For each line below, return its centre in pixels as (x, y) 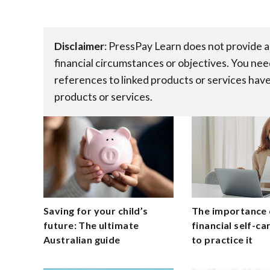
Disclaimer (79, 46)
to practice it (222, 239)
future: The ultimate (91, 225)
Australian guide (82, 239)
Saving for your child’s (96, 210)
